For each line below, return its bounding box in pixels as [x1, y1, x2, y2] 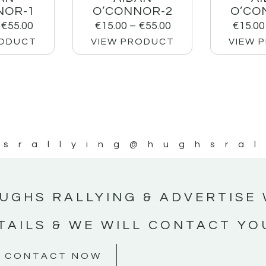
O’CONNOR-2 [92, 5, 173, 18]
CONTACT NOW [4, 251, 102, 261]
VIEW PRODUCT [90, 37, 175, 47]
